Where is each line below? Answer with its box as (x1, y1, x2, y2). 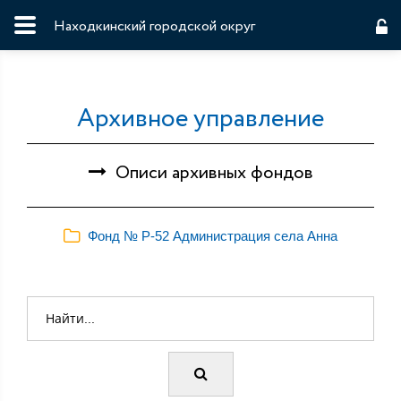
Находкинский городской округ (54, 16, 255, 37)
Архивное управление (77, 100, 324, 138)
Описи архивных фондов (106, 160, 313, 186)
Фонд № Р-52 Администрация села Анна (81, 228, 337, 243)
